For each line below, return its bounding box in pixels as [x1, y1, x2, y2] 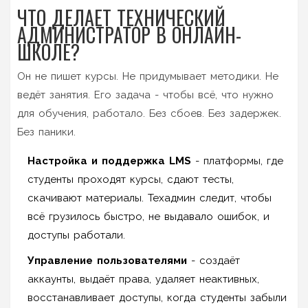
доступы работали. [27, 228, 125, 241]
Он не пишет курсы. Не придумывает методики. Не [17, 69, 278, 82]
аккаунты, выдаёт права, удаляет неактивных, [27, 272, 259, 285]
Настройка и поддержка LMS [27, 154, 191, 167]
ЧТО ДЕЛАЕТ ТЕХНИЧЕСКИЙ [17, 3, 225, 32]
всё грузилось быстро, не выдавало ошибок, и [27, 210, 269, 223]
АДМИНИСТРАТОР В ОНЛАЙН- [17, 20, 241, 49]
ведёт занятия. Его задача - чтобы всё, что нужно [17, 88, 274, 101]
